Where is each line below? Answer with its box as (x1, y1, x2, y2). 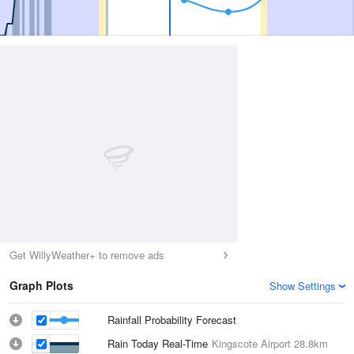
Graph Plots (9, 277, 73, 293)
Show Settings (269, 278, 336, 293)
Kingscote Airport (212, 336, 291, 351)
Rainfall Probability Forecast (107, 312, 236, 327)
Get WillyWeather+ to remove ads (9, 247, 164, 262)
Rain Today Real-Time (107, 336, 212, 351)
